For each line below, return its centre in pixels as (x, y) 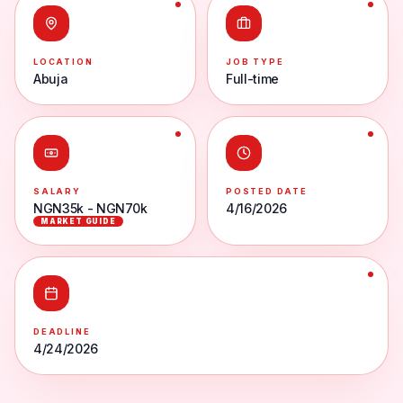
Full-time (252, 79)
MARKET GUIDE (78, 221)
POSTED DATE (267, 191)
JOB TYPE (255, 62)
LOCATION (63, 62)
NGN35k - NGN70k (90, 208)
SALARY (57, 191)
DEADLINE (62, 331)
